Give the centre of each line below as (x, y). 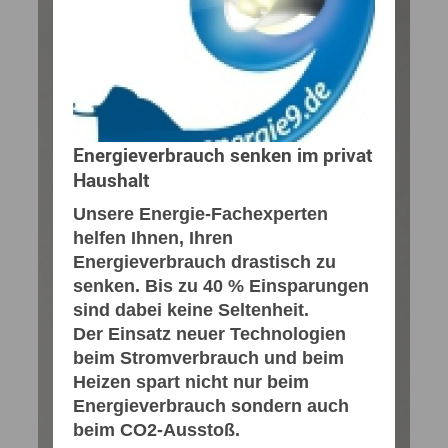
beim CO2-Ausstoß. (156, 429)
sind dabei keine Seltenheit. (191, 309)
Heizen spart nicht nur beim (191, 381)
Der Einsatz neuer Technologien (209, 333)
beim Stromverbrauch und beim (208, 357)
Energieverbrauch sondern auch (211, 405)
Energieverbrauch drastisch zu (204, 261)
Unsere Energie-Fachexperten (200, 213)
